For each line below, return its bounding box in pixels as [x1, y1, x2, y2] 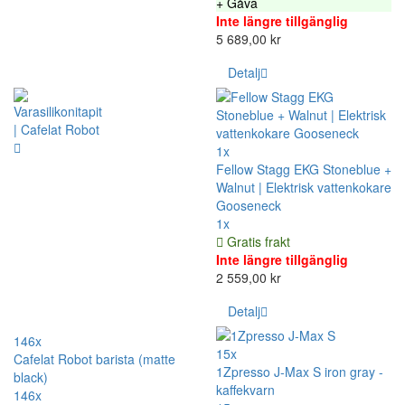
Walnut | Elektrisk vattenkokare [216, 178, 391, 197]
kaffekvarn [216, 381, 275, 400]
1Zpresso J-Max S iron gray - [216, 363, 383, 381]
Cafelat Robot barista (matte [14, 350, 175, 369]
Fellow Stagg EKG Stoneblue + [216, 160, 391, 179]
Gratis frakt [223, 232, 290, 251]
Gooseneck [216, 196, 281, 215]
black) [14, 368, 48, 387]
